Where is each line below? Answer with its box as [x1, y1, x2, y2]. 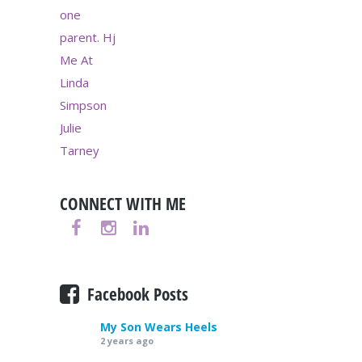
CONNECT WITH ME [60, 192, 186, 215]
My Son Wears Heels [100, 318, 217, 335]
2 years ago [100, 334, 154, 347]
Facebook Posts [87, 282, 188, 305]
